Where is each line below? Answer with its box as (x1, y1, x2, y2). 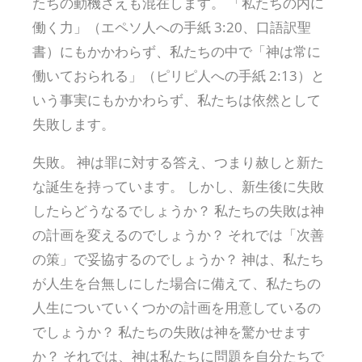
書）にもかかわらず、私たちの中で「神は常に (32, 41, 321, 61)
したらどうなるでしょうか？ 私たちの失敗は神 (32, 200, 324, 220)
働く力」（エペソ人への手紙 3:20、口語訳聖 (32, 17, 311, 36)
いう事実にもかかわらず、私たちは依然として (32, 90, 321, 109)
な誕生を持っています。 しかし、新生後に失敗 (32, 176, 324, 196)
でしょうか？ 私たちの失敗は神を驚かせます (32, 322, 310, 341)
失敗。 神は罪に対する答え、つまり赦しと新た (32, 152, 324, 171)
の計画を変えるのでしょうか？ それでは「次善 (32, 225, 324, 244)
